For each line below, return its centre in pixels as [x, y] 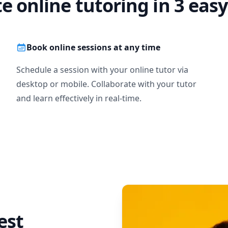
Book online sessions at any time [93, 47]
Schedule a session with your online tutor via [102, 70]
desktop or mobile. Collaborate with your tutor [106, 84]
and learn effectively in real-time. [79, 98]
